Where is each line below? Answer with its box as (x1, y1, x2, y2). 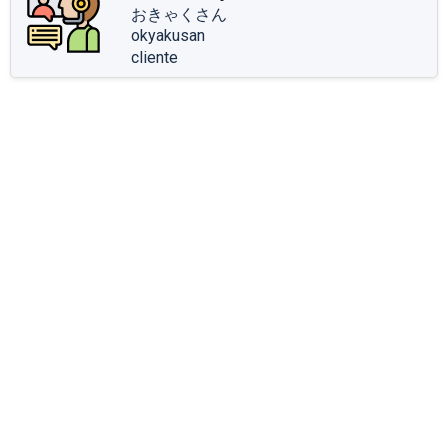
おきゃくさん (131, 4, 227, 24)
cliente (131, 47, 178, 67)
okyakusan (131, 25, 205, 45)
